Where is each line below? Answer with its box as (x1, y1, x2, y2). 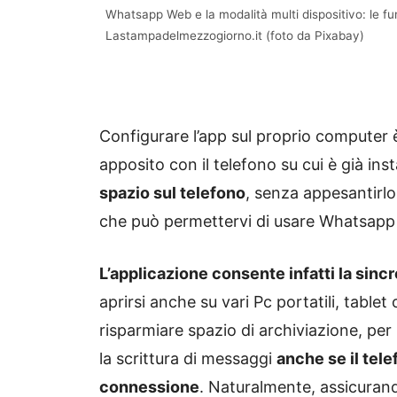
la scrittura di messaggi (99, 348, 276, 368)
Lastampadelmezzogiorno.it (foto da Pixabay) (105, 27, 364, 43)
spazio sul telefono (99, 183, 245, 202)
